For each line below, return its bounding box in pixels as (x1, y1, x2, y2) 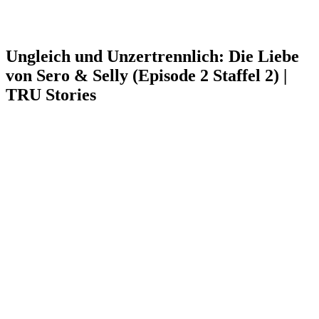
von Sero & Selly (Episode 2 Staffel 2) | (6, 66, 287, 85)
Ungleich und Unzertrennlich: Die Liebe (6, 46, 299, 66)
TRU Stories (6, 85, 96, 104)
